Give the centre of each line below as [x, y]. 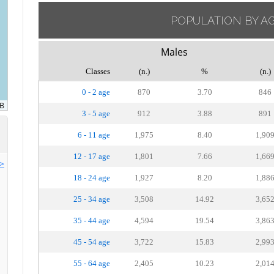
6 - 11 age [94, 135]
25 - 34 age [92, 199]
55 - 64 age [92, 263]
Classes [98, 71]
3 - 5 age [96, 113]
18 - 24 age [92, 178]
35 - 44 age [92, 220]
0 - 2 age [96, 92]
